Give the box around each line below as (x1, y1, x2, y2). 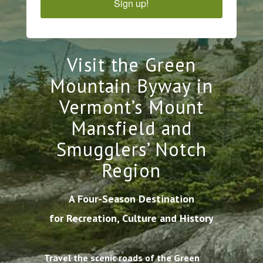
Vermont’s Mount (59, 94, 204, 119)
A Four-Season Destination (68, 191, 194, 205)
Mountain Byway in (49, 73, 213, 98)
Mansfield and (70, 115, 192, 140)
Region (102, 157, 161, 183)
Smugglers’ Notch (56, 136, 207, 161)
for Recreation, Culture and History (49, 211, 214, 225)
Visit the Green (66, 52, 196, 77)
